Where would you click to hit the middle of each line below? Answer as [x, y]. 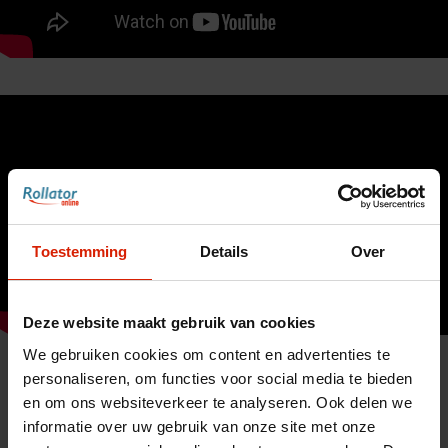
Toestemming [80, 251]
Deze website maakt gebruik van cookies [169, 322]
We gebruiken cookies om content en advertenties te [206, 354]
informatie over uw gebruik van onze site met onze [199, 426]
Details [224, 251]
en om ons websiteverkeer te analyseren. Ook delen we [217, 402]
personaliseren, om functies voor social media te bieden [218, 378]
